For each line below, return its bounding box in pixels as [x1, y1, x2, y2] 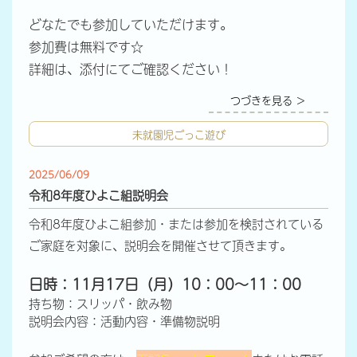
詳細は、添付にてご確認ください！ [28, 59, 233, 79]
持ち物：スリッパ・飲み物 [28, 293, 172, 312]
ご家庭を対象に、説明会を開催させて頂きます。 [28, 235, 292, 254]
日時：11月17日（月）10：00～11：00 [28, 273, 301, 295]
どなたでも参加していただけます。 [28, 14, 233, 34]
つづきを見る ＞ [230, 92, 307, 108]
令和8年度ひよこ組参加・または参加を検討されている [28, 214, 324, 233]
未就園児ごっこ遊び [131, 126, 226, 143]
